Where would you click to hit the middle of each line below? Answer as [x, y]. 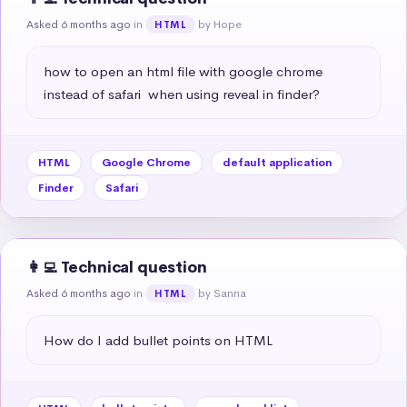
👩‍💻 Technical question [117, 267]
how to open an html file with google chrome [183, 71]
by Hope [220, 24]
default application [277, 162]
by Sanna [223, 293]
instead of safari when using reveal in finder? [182, 94]
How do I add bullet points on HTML [158, 340]
